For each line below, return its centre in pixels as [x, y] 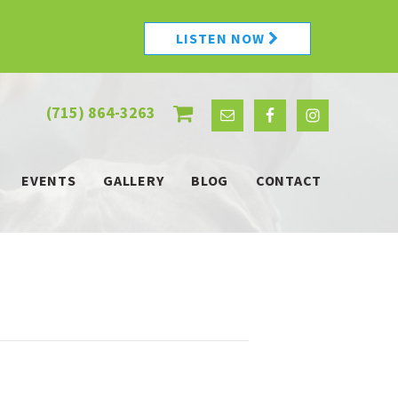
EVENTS [49, 180]
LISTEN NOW [222, 38]
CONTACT [289, 180]
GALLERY [134, 180]
